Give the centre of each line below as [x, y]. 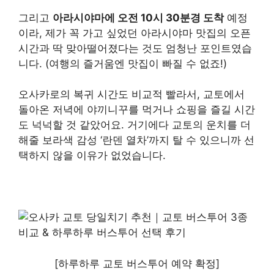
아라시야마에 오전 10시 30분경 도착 [138, 17]
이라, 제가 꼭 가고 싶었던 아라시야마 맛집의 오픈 [135, 33]
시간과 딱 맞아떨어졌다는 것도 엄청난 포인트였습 [135, 48]
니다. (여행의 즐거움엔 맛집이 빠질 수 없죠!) [123, 63]
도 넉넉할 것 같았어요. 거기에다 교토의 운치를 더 [135, 125]
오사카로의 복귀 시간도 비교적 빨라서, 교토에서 [131, 94]
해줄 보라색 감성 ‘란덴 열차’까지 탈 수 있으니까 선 [136, 140]
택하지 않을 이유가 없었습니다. [92, 156]
